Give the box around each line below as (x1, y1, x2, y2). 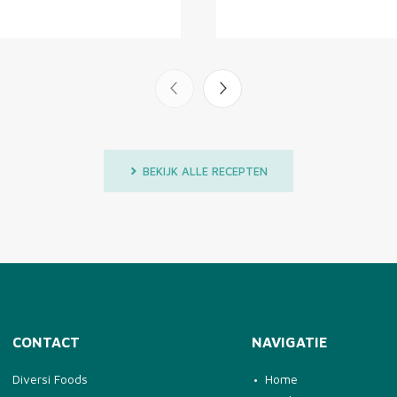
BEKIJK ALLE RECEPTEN (143, 163, 268, 178)
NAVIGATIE (252, 334, 328, 350)
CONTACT (12, 334, 80, 350)
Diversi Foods (12, 371, 88, 386)
